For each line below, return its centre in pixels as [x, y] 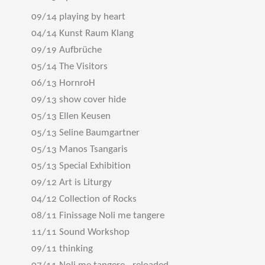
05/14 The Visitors [70, 67]
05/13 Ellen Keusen [71, 116]
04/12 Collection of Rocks [84, 199]
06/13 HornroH [63, 83]
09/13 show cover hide [79, 100]
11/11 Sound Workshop [80, 232]
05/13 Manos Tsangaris [80, 149]
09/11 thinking [62, 249]
